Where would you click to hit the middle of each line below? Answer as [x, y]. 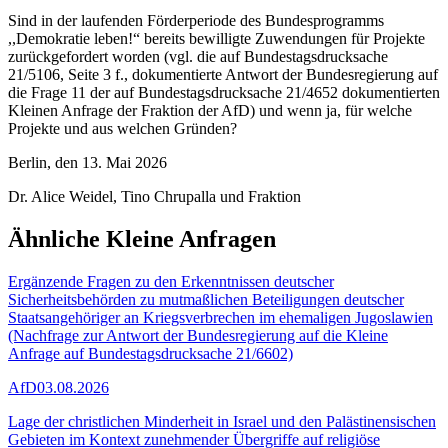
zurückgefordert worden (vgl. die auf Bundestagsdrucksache [198, 57]
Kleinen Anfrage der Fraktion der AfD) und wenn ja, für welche [210, 111]
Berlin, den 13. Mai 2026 [87, 163]
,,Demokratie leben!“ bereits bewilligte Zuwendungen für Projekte [216, 39]
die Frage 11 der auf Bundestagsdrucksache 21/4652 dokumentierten [224, 93]
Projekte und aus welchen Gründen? [122, 129]
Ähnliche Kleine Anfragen [142, 239]
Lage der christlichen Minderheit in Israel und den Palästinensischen [222, 422]
